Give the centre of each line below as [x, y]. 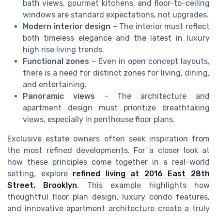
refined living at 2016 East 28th [141, 173]
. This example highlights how [144, 185]
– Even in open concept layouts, [149, 61]
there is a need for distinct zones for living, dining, [116, 73]
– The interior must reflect [160, 26]
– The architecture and [152, 96]
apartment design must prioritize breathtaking [116, 108]
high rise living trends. [63, 49]
